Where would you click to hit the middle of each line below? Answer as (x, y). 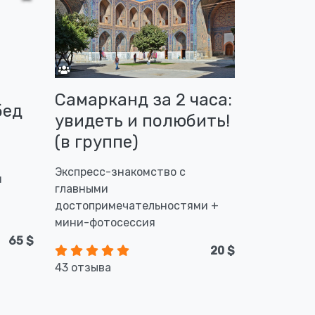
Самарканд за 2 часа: (143, 100)
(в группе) (96, 142)
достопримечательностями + (136, 206)
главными (81, 189)
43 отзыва (83, 268)
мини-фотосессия (105, 223)
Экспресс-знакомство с (120, 172)
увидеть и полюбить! (142, 121)
